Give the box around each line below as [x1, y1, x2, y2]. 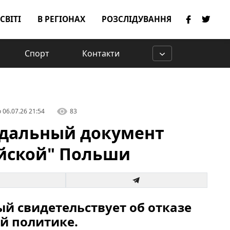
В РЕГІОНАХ [37, 14, 85, 25]
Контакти [82, 48, 120, 59]
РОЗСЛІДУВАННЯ [102, 14, 171, 25]
